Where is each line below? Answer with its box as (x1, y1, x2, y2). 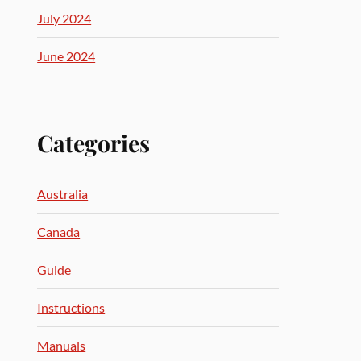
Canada (37, 224, 81, 239)
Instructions (37, 300, 106, 315)
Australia (37, 186, 89, 201)
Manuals (37, 338, 86, 353)
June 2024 (37, 48, 96, 64)
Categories (37, 127, 151, 158)
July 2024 (37, 10, 92, 26)
